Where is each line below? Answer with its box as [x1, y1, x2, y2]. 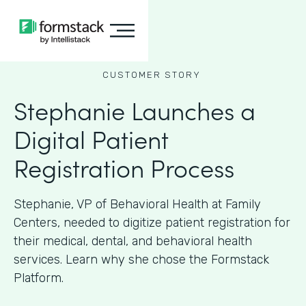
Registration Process [14, 150, 234, 184]
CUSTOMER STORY [102, 70, 201, 80]
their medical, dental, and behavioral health [14, 234, 252, 249]
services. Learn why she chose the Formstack [14, 252, 269, 267]
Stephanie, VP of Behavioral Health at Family [14, 197, 261, 212]
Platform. [14, 270, 64, 286]
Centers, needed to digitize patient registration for [14, 215, 290, 230]
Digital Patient [14, 121, 169, 156]
